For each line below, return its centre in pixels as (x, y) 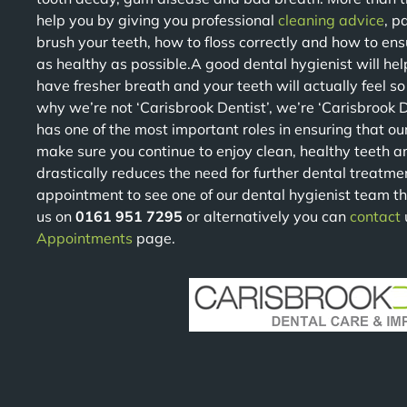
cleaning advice (331, 20)
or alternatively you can (268, 216)
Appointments (84, 238)
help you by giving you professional (157, 20)
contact (375, 216)
